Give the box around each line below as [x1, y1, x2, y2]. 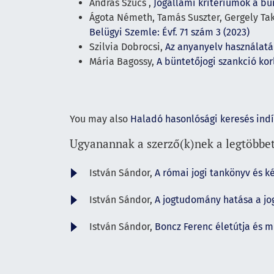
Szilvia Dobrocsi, [89, 40, 165, 53]
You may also [70, 113, 130, 125]
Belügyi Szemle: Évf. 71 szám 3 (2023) [89, 26, 250, 38]
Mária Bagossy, [89, 55, 157, 67]
